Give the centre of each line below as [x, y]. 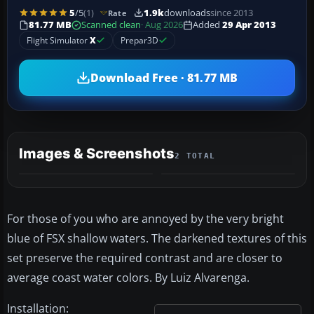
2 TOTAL [195, 156]
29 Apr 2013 [249, 25]
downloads [187, 13]
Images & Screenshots [97, 154]
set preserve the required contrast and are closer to [145, 258]
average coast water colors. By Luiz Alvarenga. [128, 278]
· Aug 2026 [162, 25]
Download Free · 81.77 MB [164, 77]
